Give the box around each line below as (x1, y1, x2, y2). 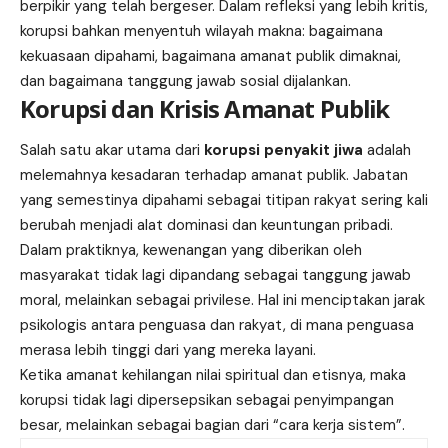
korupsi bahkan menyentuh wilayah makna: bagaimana (20, 20, 383, 41)
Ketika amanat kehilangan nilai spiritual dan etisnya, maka (20, 365, 406, 386)
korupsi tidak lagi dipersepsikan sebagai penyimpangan (20, 390, 394, 411)
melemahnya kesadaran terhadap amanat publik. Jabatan (20, 165, 408, 186)
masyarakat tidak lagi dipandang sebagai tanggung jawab (20, 265, 411, 286)
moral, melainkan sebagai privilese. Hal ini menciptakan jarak (20, 290, 425, 311)
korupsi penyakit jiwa (204, 140, 363, 161)
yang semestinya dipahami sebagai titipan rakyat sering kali (20, 190, 428, 211)
